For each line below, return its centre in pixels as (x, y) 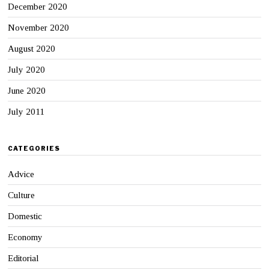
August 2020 (32, 49)
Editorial (24, 258)
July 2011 (26, 112)
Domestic (25, 216)
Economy (26, 237)
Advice (21, 174)
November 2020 (39, 28)
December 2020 (38, 7)
